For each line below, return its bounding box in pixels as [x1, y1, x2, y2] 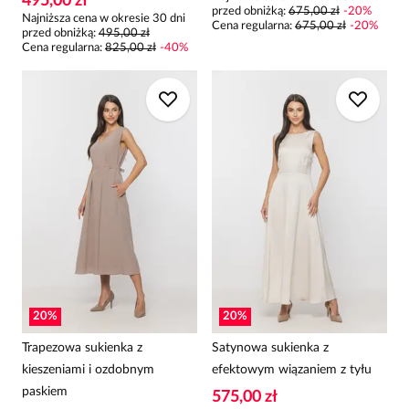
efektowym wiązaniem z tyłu [212, 363, 372, 376]
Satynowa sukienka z [212, 341, 329, 354]
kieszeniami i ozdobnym [22, 363, 154, 376]
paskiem [22, 385, 68, 398]
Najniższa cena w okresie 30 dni [22, 13, 185, 25]
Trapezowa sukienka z [22, 341, 142, 354]
